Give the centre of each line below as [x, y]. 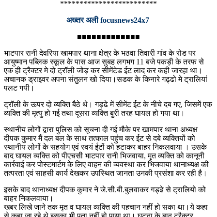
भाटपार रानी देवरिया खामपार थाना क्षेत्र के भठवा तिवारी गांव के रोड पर [100, 53]
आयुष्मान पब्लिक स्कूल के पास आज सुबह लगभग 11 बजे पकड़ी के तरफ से [104, 62]
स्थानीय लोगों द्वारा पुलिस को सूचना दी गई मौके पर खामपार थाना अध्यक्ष [101, 130]
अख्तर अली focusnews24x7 [108, 20]
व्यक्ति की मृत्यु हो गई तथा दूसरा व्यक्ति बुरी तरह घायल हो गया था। [94, 113]
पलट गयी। [19, 88]
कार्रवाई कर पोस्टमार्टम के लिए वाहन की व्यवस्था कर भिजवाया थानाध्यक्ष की [106, 165]
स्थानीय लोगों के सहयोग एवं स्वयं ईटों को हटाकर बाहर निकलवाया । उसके [105, 147]
